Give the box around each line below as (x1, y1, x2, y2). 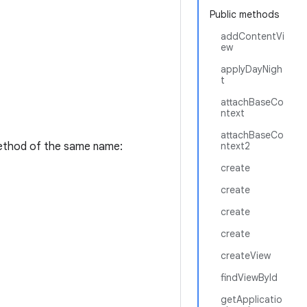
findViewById (221, 271, 278, 284)
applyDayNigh (221, 63, 282, 75)
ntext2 (221, 140, 250, 152)
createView (221, 249, 271, 262)
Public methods (210, 8, 279, 21)
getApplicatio (221, 293, 282, 306)
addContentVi (221, 30, 284, 42)
